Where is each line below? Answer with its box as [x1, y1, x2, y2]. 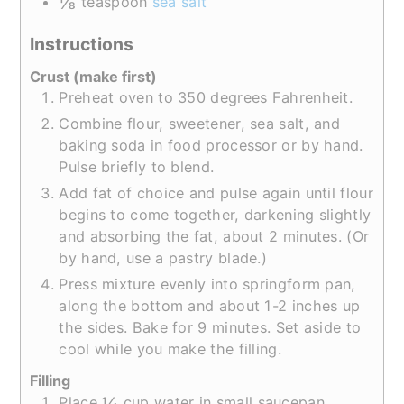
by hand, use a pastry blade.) [59, 249, 268, 268]
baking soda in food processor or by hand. [59, 136, 363, 155]
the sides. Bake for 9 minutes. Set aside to [59, 318, 362, 337]
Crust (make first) [30, 68, 158, 87]
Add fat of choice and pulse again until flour [59, 184, 373, 203]
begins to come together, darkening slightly [59, 206, 372, 225]
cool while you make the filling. [59, 340, 281, 359]
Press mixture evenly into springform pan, [59, 275, 356, 294]
